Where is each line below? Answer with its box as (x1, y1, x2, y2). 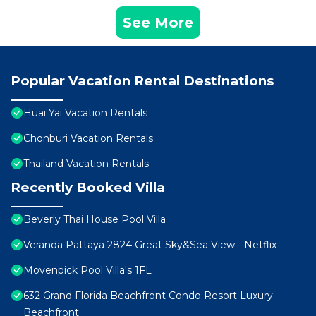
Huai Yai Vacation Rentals (23, 107, 147, 120)
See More (123, 14, 193, 32)
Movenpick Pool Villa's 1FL (23, 264, 152, 277)
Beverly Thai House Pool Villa (23, 213, 166, 226)
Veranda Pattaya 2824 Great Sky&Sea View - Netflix (23, 238, 276, 252)
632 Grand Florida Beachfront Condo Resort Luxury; (23, 289, 275, 303)
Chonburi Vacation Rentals (23, 132, 153, 145)
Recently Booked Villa (11, 179, 165, 196)
